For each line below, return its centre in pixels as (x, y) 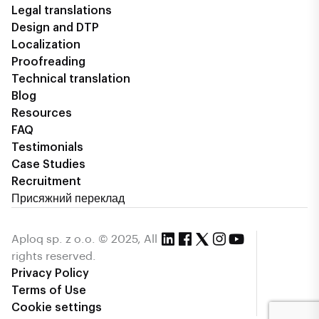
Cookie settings (57, 308)
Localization (46, 45)
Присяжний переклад (68, 199)
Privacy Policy (50, 274)
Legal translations (62, 11)
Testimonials (47, 148)
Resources (42, 114)
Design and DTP (55, 28)
